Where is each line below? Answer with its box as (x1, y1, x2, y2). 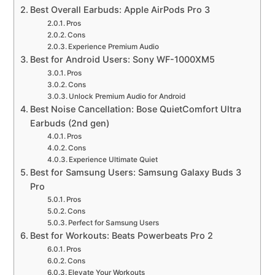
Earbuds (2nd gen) (30, 118, 110, 129)
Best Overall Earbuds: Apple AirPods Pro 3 (30, 4, 211, 15)
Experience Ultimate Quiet (69, 155, 158, 165)
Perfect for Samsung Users (68, 219, 160, 228)
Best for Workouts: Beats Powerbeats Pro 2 (30, 230, 214, 241)
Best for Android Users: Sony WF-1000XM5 (30, 54, 215, 65)
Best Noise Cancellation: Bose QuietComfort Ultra (30, 104, 242, 115)
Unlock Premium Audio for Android (69, 92, 186, 101)
